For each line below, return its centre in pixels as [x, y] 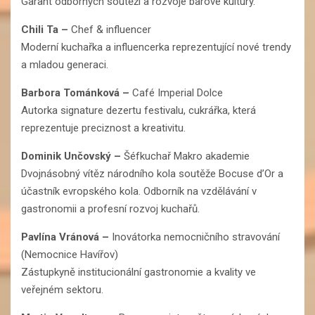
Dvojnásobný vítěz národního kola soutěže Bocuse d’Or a [152, 173]
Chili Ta [40, 29]
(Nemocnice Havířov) [70, 254]
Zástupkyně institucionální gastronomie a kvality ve [139, 272]
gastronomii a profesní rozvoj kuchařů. [110, 208]
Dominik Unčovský [66, 156]
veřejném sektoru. [62, 289]
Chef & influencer [111, 29]
